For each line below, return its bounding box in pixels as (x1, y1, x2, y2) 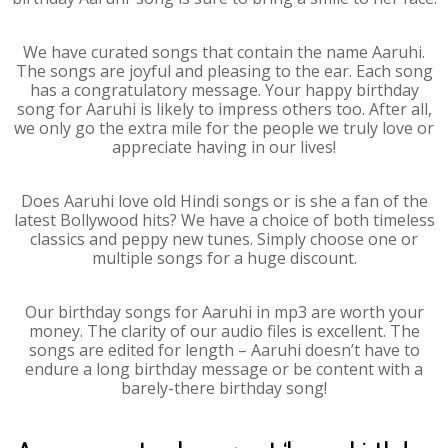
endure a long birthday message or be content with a (25, 358, 423, 380)
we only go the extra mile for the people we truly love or (14, 117, 434, 139)
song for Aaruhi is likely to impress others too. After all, (16, 98, 432, 120)
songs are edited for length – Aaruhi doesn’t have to (28, 339, 420, 361)
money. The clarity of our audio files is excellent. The (28, 320, 420, 342)
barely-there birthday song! (121, 377, 327, 399)
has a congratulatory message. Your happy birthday (29, 79, 419, 101)
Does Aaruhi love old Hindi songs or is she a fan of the (20, 190, 428, 212)
